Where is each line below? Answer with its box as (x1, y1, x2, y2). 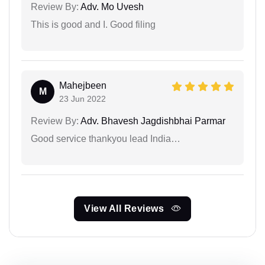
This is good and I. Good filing (31, 19, 156, 30)
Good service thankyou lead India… (31, 133, 180, 144)
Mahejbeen (59, 80, 106, 91)
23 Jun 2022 (59, 93, 106, 104)
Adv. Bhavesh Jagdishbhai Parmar (79, 115, 225, 126)
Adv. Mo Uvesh (79, 1, 144, 12)
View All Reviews (84, 203, 167, 214)
